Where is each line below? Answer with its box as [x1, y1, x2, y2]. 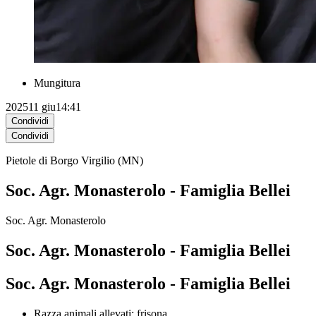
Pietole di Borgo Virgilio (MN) [6, 154, 143, 167]
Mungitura [34, 77, 80, 90]
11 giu [28, 101, 56, 114]
